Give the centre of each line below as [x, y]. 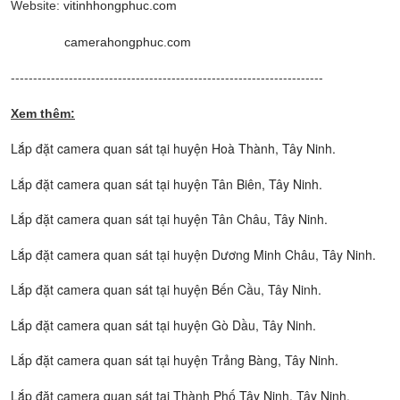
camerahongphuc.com [128, 42]
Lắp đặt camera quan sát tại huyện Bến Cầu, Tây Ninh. [166, 289]
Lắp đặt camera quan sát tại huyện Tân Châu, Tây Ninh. [169, 219]
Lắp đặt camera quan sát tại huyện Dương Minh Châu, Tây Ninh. [193, 254]
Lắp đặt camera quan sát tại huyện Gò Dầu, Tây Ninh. [163, 325]
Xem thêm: [43, 113]
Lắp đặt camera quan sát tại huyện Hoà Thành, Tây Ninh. [173, 148]
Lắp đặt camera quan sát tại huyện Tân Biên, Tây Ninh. [167, 183]
